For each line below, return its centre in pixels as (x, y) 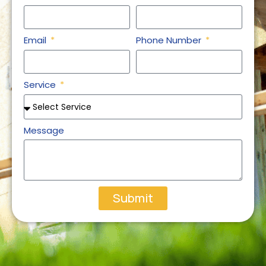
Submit (133, 198)
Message (44, 130)
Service (41, 85)
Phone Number (170, 40)
